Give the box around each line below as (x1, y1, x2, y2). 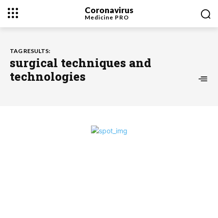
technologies (10, 69, 86, 84)
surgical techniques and (10, 55, 151, 71)
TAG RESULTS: (10, 47, 50, 54)
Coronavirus (84, 4, 133, 15)
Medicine (84, 13, 115, 21)
